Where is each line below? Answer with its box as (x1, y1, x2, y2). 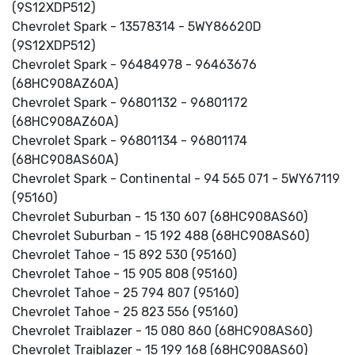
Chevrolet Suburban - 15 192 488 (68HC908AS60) (12, 228, 309, 243)
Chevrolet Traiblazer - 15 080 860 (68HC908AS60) (12, 323, 312, 338)
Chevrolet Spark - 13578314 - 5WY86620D (12, 19, 261, 34)
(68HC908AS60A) (12, 152, 118, 167)
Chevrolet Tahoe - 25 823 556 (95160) (12, 304, 238, 319)
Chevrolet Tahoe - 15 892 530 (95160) (12, 247, 236, 262)
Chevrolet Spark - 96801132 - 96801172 (12, 95, 248, 110)
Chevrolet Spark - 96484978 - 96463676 (12, 57, 257, 72)
